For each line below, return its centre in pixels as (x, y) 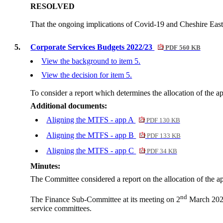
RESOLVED (53, 6)
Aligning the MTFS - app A (91, 120)
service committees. (61, 208)
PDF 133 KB (163, 136)
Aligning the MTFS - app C (91, 151)
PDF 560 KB (182, 48)
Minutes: (46, 166)
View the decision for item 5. (87, 75)
